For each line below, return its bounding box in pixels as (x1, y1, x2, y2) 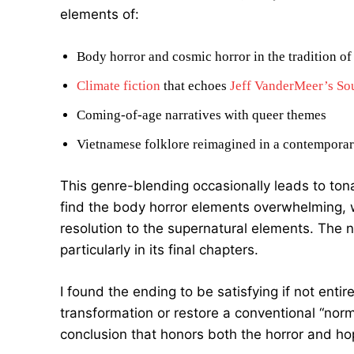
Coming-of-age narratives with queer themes (77, 107, 326, 122)
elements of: (60, 6, 139, 22)
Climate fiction (77, 78, 160, 93)
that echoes (160, 78, 230, 93)
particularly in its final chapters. (60, 242, 258, 258)
